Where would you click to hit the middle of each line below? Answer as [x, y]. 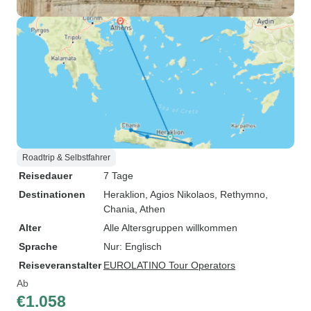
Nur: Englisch [133, 246]
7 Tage [118, 176]
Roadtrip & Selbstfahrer [66, 158]
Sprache [38, 246]
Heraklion [124, 194]
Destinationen [52, 194]
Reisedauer [45, 176]
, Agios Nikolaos [180, 194]
